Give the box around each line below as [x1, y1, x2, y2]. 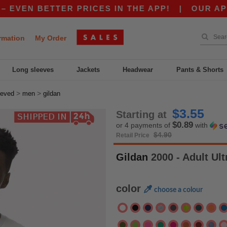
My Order [35, 34, 66, 42]
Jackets [77, 66, 100, 73]
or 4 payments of [116, 121, 172, 129]
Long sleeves [12, 66, 54, 73]
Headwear [123, 66, 154, 73]
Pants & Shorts [176, 66, 223, 73]
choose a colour [154, 186, 203, 194]
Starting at [116, 109, 170, 120]
